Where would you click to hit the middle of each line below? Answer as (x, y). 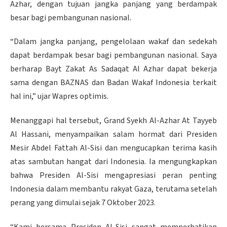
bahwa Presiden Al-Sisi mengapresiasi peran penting (113, 175)
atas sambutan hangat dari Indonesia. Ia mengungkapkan (113, 162)
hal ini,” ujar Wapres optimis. (59, 97)
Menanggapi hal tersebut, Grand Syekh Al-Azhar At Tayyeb (113, 121)
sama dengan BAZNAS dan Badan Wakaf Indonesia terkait (113, 83)
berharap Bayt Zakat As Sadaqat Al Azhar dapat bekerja (113, 69)
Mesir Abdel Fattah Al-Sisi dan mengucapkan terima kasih (113, 148)
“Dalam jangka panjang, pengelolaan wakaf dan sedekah (113, 42)
